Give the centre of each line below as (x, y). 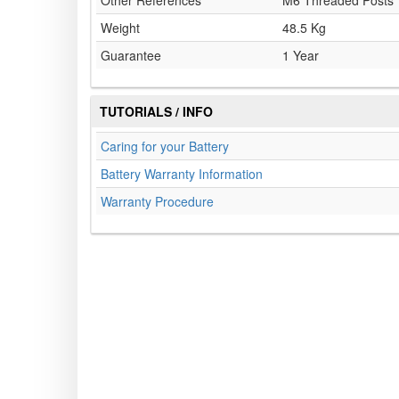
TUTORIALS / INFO (156, 112)
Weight (120, 28)
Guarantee (131, 56)
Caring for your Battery (165, 147)
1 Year (301, 56)
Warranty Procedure (157, 202)
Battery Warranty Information (182, 174)
